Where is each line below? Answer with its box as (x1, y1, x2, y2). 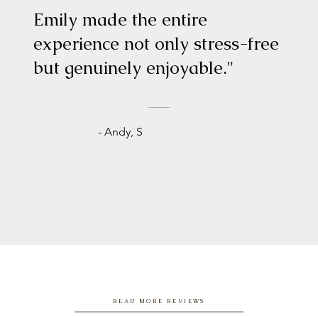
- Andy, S (98, 125, 143, 139)
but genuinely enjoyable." (33, 56, 235, 79)
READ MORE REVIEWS (113, 297, 205, 305)
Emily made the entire (33, 8, 208, 31)
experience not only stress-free (33, 32, 280, 55)
